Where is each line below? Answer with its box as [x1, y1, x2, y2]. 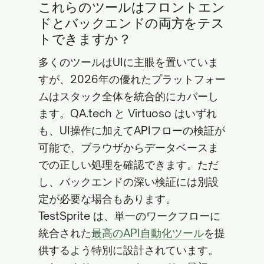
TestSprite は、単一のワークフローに [38, 209, 220, 222]
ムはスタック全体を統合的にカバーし [38, 90, 219, 103]
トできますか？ [38, 31, 131, 47]
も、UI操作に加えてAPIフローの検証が [38, 124, 225, 137]
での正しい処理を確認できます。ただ [38, 158, 219, 171]
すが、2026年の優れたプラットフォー [38, 72, 226, 85]
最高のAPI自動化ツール [91, 226, 204, 239]
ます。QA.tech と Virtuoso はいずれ [38, 107, 217, 120]
